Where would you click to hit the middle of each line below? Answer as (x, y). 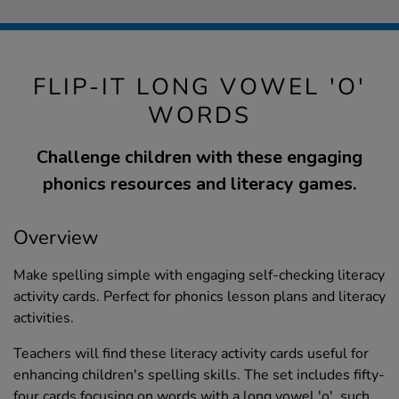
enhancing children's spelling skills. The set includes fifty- (199, 375)
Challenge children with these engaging (199, 158)
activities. (44, 318)
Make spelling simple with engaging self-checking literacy (199, 276)
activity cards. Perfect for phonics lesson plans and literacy (199, 297)
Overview (56, 238)
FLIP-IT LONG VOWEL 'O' (199, 87)
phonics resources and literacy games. (199, 184)
